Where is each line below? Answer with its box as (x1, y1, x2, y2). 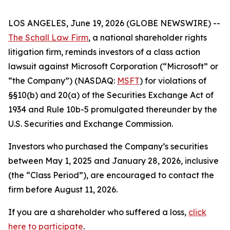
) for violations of (140, 75, 206, 86)
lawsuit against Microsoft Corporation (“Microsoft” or (8, 61, 218, 71)
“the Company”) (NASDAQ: (8, 75, 117, 86)
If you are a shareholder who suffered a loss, (8, 207, 188, 217)
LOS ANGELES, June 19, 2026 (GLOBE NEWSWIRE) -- (8, 18, 220, 28)
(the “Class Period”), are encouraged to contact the (8, 170, 214, 180)
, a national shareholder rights (88, 32, 207, 43)
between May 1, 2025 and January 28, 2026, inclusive (8, 156, 219, 166)
